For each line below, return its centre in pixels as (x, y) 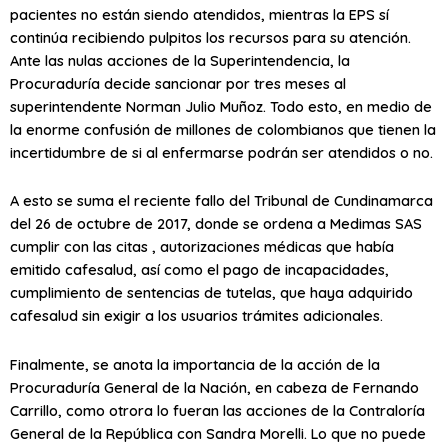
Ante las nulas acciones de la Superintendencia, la (180, 60)
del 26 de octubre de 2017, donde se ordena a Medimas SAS (216, 224)
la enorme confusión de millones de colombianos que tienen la (223, 129)
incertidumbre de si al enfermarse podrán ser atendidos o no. (221, 152)
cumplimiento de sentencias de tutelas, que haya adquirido (211, 293)
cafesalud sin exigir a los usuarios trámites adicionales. (196, 316)
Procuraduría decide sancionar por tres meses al (178, 83)
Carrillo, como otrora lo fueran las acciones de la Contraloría (217, 410)
